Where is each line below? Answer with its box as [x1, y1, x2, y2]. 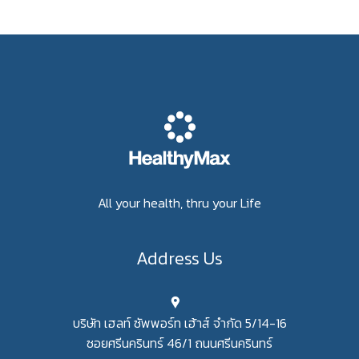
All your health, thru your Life [98, 192, 261, 212]
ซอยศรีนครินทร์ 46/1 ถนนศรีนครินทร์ [87, 333, 272, 353]
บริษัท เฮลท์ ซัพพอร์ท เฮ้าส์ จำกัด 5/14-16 [72, 313, 287, 333]
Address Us [136, 244, 223, 272]
